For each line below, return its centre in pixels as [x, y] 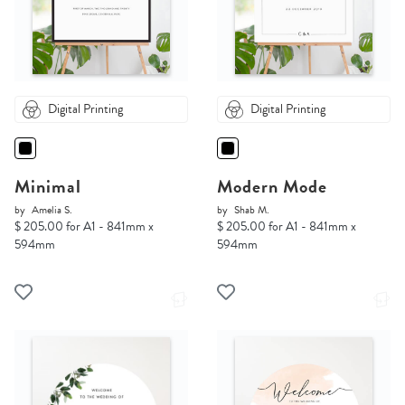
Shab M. [252, 210]
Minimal [48, 187]
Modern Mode [272, 187]
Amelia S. [52, 210]
